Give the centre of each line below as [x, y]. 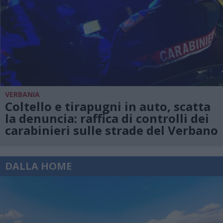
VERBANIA [22, 94]
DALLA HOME [38, 166]
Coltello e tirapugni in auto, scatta [108, 106]
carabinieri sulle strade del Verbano [111, 130]
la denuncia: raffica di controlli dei [107, 118]
